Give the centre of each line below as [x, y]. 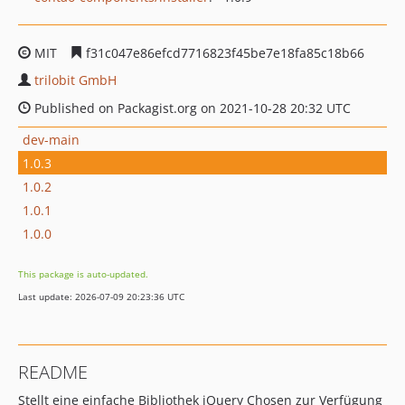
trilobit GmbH [75, 80]
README [53, 372]
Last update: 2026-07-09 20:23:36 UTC [101, 297]
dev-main [51, 139]
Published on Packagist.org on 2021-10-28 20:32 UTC [191, 108]
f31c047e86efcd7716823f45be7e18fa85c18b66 [223, 53]
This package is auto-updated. [83, 274]
